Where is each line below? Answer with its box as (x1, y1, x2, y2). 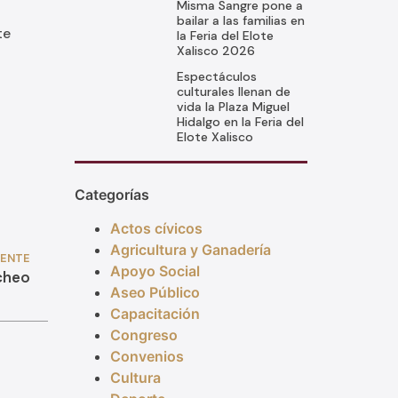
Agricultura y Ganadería (109, 241, 271, 259)
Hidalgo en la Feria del (176, 114, 304, 131)
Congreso (109, 326, 178, 345)
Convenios (109, 347, 184, 366)
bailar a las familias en (176, 12, 305, 29)
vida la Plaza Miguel (176, 99, 290, 115)
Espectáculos (176, 68, 257, 85)
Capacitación (109, 305, 200, 323)
